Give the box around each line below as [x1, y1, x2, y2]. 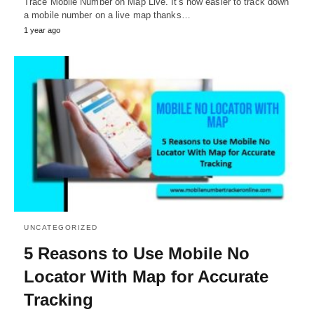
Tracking [24, 290, 93, 310]
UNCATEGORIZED [24, 224, 98, 232]
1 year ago [24, 26, 60, 35]
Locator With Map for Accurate [24, 267, 268, 287]
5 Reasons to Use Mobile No [24, 244, 250, 264]
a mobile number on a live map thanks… [24, 10, 191, 21]
